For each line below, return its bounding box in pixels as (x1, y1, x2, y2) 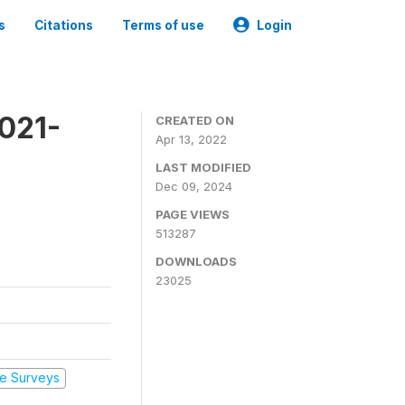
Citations (34, 18, 93, 33)
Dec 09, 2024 (155, 179, 232, 193)
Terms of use (122, 18, 204, 33)
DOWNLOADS (155, 254, 237, 268)
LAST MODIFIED (155, 160, 251, 174)
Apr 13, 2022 (155, 132, 227, 146)
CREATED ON (155, 113, 234, 127)
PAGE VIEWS (155, 207, 230, 221)
